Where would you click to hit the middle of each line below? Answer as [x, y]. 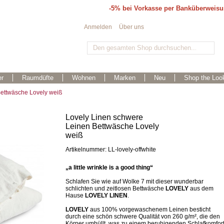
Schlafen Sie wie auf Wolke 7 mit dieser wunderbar [134, 181]
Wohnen [84, 78]
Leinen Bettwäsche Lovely [112, 126]
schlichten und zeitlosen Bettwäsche [115, 188]
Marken [125, 78]
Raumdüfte [38, 78]
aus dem [201, 188]
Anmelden [98, 27]
